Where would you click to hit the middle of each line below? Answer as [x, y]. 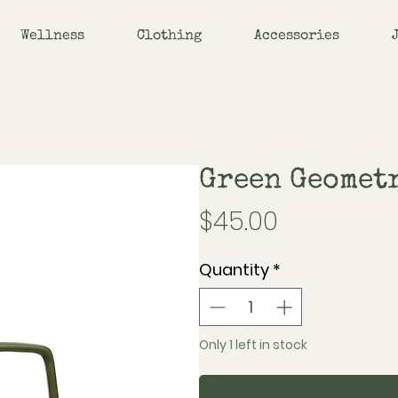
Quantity [234, 270]
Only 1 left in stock [253, 345]
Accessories [297, 36]
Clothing [170, 36]
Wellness [53, 36]
